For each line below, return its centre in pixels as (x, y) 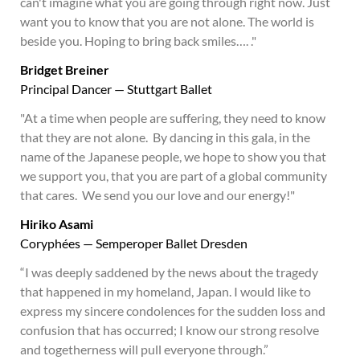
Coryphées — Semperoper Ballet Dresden (134, 243)
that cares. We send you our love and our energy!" (157, 195)
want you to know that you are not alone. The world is (167, 21)
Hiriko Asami (57, 224)
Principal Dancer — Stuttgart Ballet (116, 89)
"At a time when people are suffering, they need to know (173, 118)
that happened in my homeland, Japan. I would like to (166, 291)
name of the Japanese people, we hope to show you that (173, 156)
